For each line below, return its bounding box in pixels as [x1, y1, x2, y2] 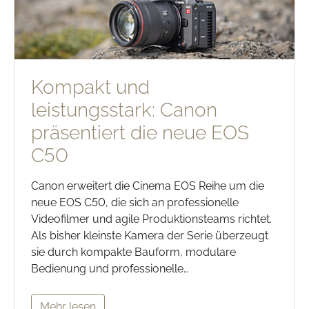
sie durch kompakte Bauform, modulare [31, 246, 236, 259]
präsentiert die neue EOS [31, 121, 249, 145]
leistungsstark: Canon [31, 99, 217, 122]
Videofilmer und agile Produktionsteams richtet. [31, 212, 272, 226]
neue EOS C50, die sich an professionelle [31, 196, 239, 210]
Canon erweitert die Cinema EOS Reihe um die [31, 179, 264, 193]
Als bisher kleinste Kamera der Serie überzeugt [31, 229, 268, 243]
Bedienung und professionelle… [31, 262, 188, 276]
